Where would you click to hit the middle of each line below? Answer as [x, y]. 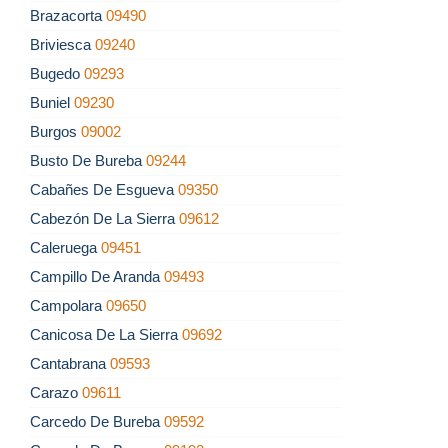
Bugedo [57, 74]
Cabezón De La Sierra [104, 219]
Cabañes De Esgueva [104, 190]
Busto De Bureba [88, 161]
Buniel [52, 103]
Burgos [55, 132]
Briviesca [62, 45]
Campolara [68, 306]
